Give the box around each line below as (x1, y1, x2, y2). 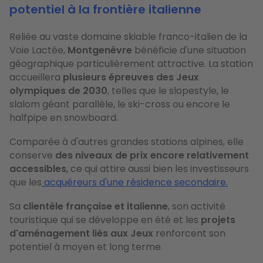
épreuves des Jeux (109, 70, 199, 84)
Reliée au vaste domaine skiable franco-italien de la (9, 29, 247, 43)
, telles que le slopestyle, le (107, 83, 229, 97)
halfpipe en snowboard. (9, 110, 118, 124)
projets (201, 213, 235, 227)
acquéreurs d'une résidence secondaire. (42, 175, 228, 189)
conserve (9, 148, 55, 162)
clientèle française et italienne (23, 199, 168, 213)
